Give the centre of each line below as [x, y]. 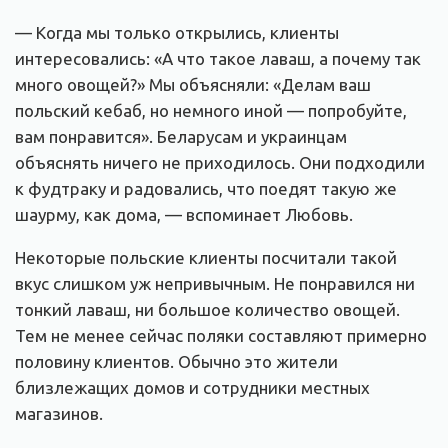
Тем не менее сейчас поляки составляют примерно [221, 336]
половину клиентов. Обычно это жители [176, 362]
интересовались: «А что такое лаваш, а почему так [218, 59]
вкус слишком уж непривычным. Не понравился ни [215, 284]
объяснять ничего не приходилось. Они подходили [220, 163]
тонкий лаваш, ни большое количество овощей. [207, 310]
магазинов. [59, 414]
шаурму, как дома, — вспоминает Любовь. [184, 215]
